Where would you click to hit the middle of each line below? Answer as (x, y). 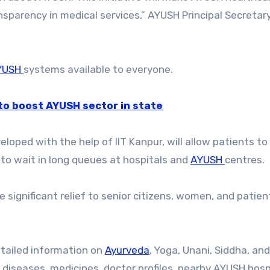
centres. (245, 160)
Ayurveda (127, 250)
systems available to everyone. (98, 70)
